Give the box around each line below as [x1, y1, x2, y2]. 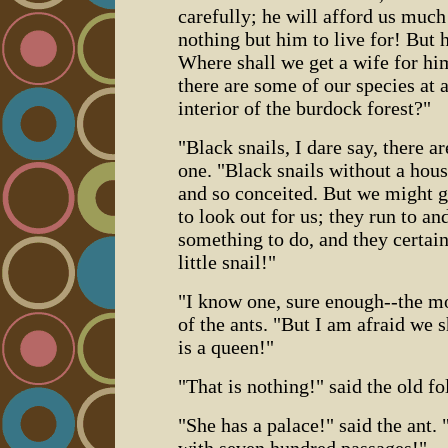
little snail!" [178, 250, 276, 273]
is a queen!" [178, 335, 274, 358]
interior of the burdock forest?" [178, 96, 431, 119]
